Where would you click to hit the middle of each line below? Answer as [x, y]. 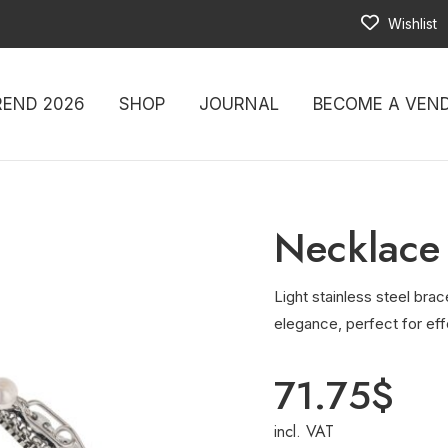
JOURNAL [238, 104]
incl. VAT [304, 431]
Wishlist [410, 23]
